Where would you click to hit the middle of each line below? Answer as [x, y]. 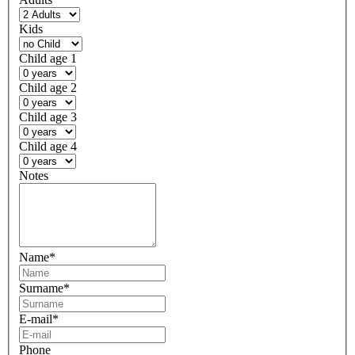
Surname [41, 288]
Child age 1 [48, 58]
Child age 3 [48, 116]
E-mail [36, 319]
